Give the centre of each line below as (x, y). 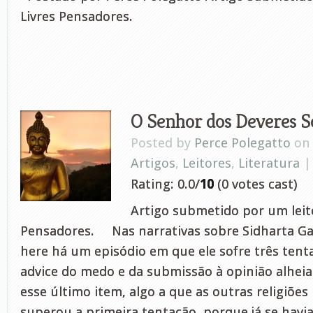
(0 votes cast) (255, 184)
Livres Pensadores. (77, 16)
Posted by (162, 143)
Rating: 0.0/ (165, 184)
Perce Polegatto (242, 143)
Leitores (207, 163)
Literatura (269, 163)
